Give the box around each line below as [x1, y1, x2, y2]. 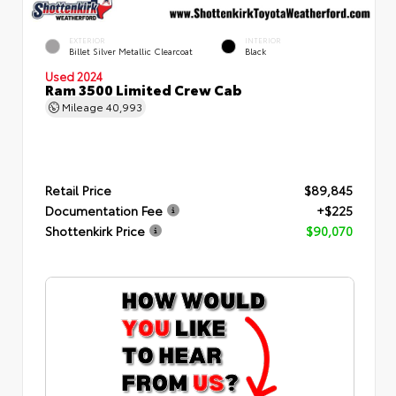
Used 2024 [45, 67, 103, 83]
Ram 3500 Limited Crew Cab [45, 78, 242, 98]
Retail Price [45, 180, 111, 199]
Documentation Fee [45, 201, 163, 219]
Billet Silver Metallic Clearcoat [69, 44, 193, 57]
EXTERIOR [69, 34, 105, 45]
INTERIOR [245, 34, 281, 45]
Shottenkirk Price [45, 221, 145, 240]
